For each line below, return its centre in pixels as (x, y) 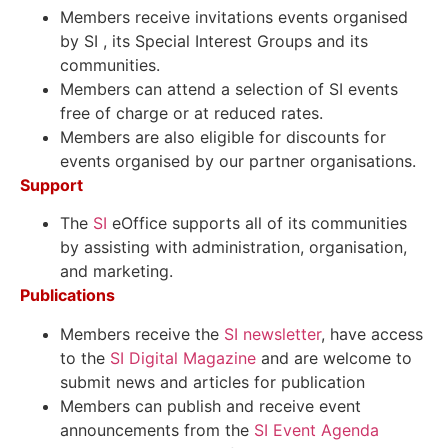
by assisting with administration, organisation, (233, 247)
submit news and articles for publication (212, 381)
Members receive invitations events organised (234, 16)
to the (85, 357)
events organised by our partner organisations (236, 160)
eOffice (139, 223)
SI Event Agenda (316, 429)
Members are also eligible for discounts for (223, 136)
